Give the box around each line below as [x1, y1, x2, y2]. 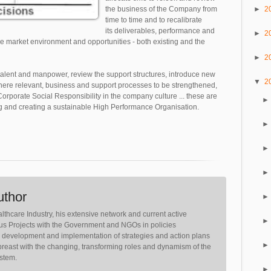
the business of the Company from [105, 5, 217, 14]
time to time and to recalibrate [105, 16, 202, 25]
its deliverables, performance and [105, 27, 215, 36]
